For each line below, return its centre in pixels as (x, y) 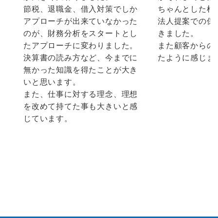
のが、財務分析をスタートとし (81, 33)
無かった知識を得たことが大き (81, 70)
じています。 (48, 118)
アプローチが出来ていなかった (81, 21)
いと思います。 (52, 82)
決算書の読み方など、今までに (81, 57)
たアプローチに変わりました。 (81, 45)
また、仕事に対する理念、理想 (81, 94)
